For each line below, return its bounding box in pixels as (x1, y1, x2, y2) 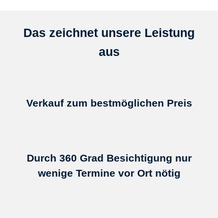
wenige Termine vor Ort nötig (37, 167, 181, 179)
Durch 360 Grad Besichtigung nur (26, 152, 192, 164)
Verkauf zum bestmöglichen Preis (26, 97, 192, 109)
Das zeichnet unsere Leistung (23, 26, 195, 40)
